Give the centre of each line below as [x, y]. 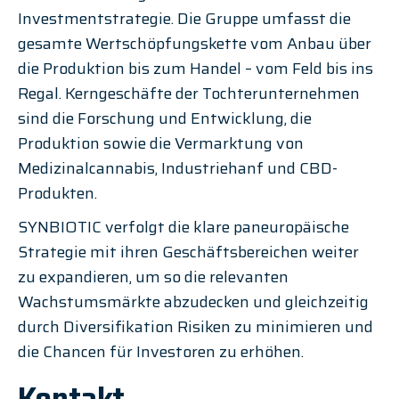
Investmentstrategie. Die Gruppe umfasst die [186, 19]
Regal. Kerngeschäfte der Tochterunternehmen [191, 94]
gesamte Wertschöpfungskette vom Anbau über [196, 44]
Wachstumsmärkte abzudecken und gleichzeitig [195, 302]
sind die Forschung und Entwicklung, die [167, 118]
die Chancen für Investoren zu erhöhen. [161, 352]
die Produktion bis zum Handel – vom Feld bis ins [197, 69]
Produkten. [57, 193]
